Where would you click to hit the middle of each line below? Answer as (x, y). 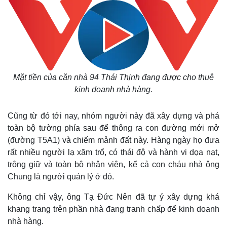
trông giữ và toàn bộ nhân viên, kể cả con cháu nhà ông (113, 164)
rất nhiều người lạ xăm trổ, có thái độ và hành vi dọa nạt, (113, 152)
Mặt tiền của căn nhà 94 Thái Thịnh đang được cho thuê (113, 77)
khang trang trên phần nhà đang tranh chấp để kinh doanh (113, 209)
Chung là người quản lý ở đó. (61, 177)
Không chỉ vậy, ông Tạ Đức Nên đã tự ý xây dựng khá (113, 197)
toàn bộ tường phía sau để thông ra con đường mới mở (113, 128)
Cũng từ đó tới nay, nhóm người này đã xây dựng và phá (113, 116)
